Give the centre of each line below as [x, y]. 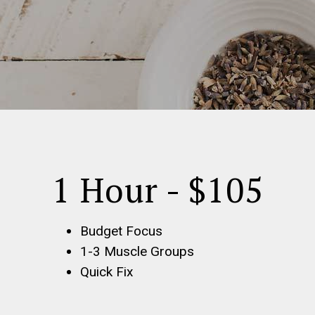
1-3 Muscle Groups [137, 251]
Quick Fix [106, 272]
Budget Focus [121, 231]
